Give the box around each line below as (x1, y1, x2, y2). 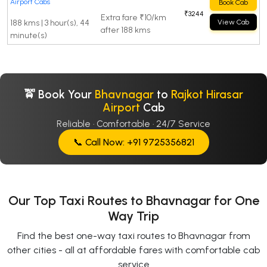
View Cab (218, 18, 249, 27)
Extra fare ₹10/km (101, 13, 166, 23)
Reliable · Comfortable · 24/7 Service (57, 119, 210, 130)
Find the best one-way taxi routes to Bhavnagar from (17, 230, 250, 242)
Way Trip (108, 208, 159, 225)
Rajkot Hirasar (171, 88, 243, 102)
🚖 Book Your (24, 88, 95, 102)
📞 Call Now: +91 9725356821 (73, 136, 194, 148)
